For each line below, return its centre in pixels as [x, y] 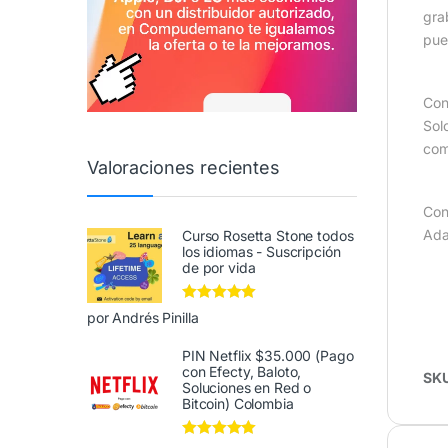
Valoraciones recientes [183, 167]
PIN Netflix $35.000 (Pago [268, 355]
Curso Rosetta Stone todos [268, 236]
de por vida [219, 268]
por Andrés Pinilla [143, 318]
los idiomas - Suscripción [261, 252]
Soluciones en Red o [247, 387]
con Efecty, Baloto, [242, 371]
